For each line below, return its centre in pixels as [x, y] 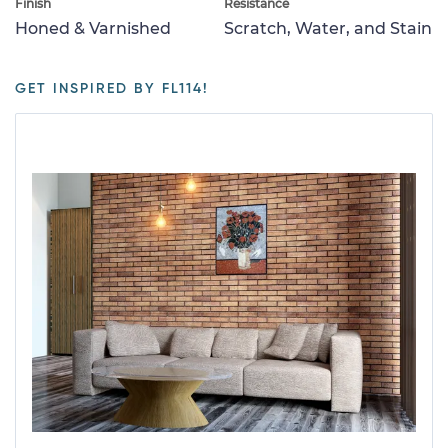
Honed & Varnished [93, 28]
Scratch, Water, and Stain [328, 28]
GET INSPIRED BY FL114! [112, 88]
